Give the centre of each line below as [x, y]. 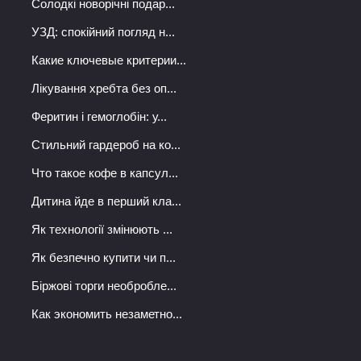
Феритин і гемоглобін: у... [99, 117]
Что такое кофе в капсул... [105, 173]
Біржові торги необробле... [104, 286]
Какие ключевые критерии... [109, 60]
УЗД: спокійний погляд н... [103, 32]
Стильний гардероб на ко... [106, 145]
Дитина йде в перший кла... [106, 201]
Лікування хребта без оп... [104, 89]
